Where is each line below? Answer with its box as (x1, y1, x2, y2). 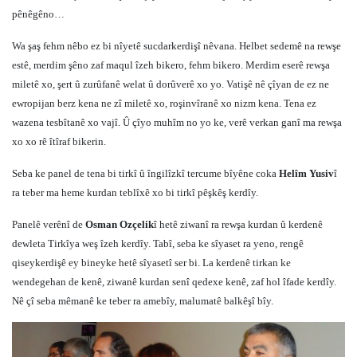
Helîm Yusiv (279, 167, 334, 179)
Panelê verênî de (12, 218, 85, 230)
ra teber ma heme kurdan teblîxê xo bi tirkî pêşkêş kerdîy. (12, 186, 258, 198)
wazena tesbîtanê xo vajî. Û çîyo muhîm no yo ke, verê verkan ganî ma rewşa (12, 116, 342, 128)
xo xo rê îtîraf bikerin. (12, 135, 106, 147)
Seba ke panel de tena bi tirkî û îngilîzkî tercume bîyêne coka (12, 167, 279, 179)
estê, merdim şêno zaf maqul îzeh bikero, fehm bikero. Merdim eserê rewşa (12, 59, 330, 71)
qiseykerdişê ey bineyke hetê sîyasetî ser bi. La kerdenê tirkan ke (12, 257, 291, 269)
